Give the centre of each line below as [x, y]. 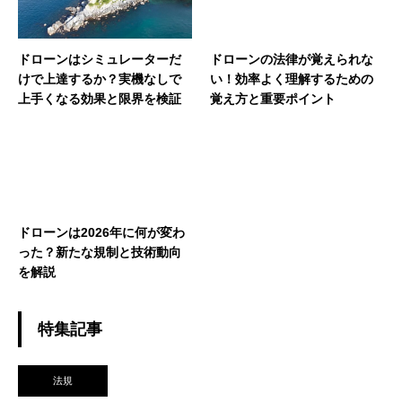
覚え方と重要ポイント [273, 98]
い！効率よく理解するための [292, 79]
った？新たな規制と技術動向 [100, 252]
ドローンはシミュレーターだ [100, 59]
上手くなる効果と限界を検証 [100, 98]
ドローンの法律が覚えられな [292, 59]
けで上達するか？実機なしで [100, 79]
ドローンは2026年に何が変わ [101, 232]
